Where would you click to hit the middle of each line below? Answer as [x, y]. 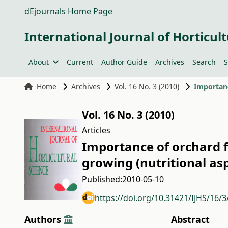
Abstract [190, 219]
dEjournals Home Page [68, 11]
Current [80, 62]
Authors [44, 219]
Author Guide [124, 62]
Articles [96, 130]
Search [204, 62]
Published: [102, 179]
